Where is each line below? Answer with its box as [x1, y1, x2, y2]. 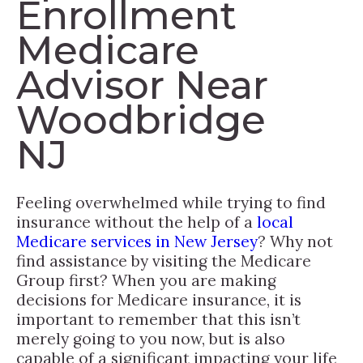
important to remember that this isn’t [16, 309, 301, 329]
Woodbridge [16, 96, 266, 143]
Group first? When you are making [16, 270, 276, 290]
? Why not [258, 231, 333, 251]
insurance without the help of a [16, 211, 257, 232]
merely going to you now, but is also [16, 328, 285, 348]
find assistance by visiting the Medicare [16, 250, 311, 271]
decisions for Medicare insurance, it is [16, 289, 301, 310]
